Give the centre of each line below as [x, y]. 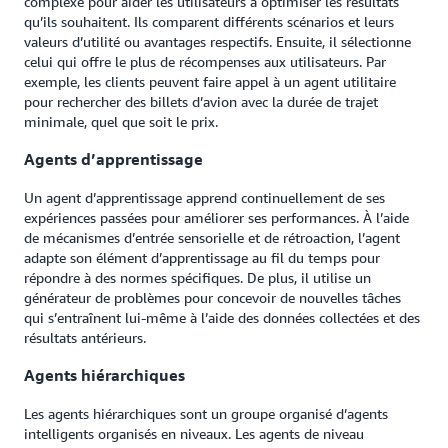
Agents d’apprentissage [113, 159]
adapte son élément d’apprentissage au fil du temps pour [202, 257]
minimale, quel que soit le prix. [121, 121]
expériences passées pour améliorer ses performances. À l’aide [216, 217]
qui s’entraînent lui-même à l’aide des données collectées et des [222, 317]
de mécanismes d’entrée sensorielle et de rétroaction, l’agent [212, 237]
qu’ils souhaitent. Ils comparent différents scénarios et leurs [209, 21]
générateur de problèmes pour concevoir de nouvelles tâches [212, 297]
